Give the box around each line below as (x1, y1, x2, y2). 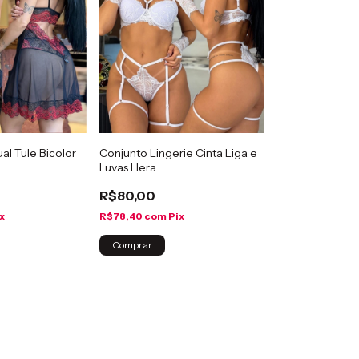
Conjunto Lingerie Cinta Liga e (99, 145, 257, 160)
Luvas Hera (99, 159, 156, 175)
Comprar (111, 238, 152, 251)
